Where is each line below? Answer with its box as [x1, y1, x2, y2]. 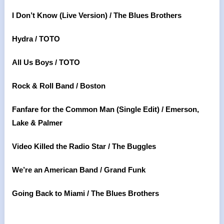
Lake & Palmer [11, 118, 62, 127]
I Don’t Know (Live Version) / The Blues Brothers [11, 11, 181, 19]
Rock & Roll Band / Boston [11, 81, 105, 90]
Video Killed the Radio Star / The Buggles [11, 142, 156, 150]
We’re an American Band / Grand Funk [11, 165, 145, 174]
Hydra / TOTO [11, 34, 60, 43]
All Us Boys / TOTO [11, 58, 80, 66]
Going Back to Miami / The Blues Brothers [11, 189, 159, 197]
